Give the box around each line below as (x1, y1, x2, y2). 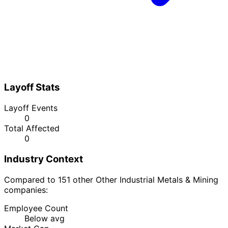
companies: (4, 184, 48, 195)
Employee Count (4, 203, 68, 213)
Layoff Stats (4, 81, 60, 94)
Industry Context (4, 153, 83, 165)
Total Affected (4, 123, 60, 134)
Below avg (24, 213, 65, 223)
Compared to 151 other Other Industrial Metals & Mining (4, 174, 218, 185)
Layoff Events (4, 103, 58, 113)
